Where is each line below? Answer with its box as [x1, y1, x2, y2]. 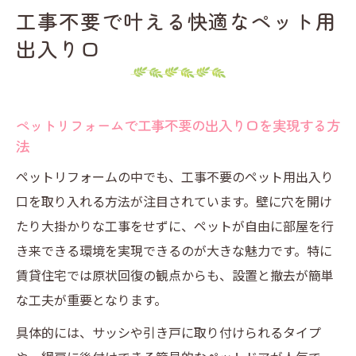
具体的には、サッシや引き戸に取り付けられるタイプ [16, 323, 321, 342]
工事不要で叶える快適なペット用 [16, 6, 338, 35]
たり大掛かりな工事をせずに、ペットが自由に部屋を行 [16, 216, 334, 235]
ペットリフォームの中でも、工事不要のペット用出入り [16, 167, 334, 186]
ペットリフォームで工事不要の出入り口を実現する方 [16, 115, 340, 135]
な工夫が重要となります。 [16, 290, 167, 309]
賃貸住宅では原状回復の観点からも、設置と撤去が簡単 [16, 265, 334, 284]
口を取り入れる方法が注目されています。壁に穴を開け [16, 192, 332, 211]
